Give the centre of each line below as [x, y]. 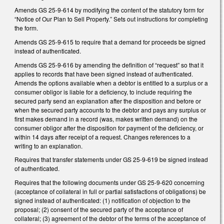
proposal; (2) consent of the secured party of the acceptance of [99, 209]
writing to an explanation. [48, 145]
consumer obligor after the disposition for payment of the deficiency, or [109, 127]
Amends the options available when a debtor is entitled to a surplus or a [111, 82]
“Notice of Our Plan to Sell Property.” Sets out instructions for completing [111, 19]
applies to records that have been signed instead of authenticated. [104, 73]
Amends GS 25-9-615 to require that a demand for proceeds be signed [110, 41]
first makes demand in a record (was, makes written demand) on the [106, 118]
